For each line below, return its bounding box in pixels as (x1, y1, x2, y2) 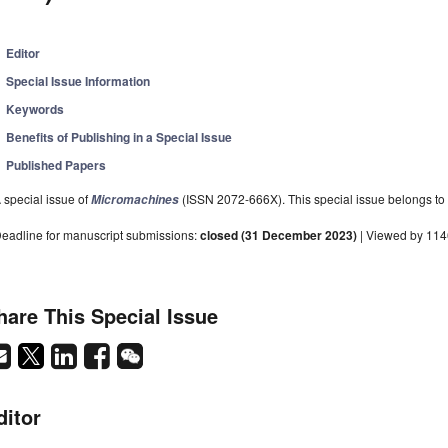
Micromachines (91, 191, 179, 209)
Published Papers (6, 156, 107, 175)
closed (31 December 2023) (200, 226, 357, 245)
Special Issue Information (6, 72, 151, 91)
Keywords (6, 100, 65, 119)
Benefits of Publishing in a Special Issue (6, 128, 233, 147)
